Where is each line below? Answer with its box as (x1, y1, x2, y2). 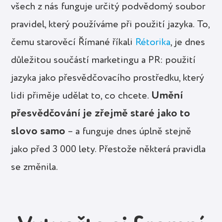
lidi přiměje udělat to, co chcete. (11, 91, 152, 101)
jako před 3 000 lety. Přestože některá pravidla (11, 144, 206, 155)
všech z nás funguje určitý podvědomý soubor (11, 1, 206, 12)
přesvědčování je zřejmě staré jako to (11, 108, 191, 119)
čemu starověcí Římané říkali (11, 37, 136, 48)
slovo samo (11, 125, 66, 137)
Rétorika (135, 37, 171, 48)
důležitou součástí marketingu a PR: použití (11, 55, 196, 65)
